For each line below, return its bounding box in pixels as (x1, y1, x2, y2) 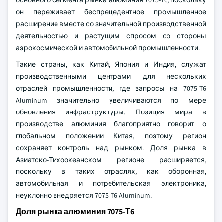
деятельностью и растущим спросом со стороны (16, 31, 206, 40)
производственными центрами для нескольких (16, 72, 206, 81)
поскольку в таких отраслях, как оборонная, (16, 167, 206, 176)
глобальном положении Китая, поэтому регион (16, 131, 206, 140)
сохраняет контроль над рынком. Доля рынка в (16, 143, 206, 152)
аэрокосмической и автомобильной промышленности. (16, 43, 200, 52)
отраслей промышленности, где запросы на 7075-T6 (16, 84, 206, 93)
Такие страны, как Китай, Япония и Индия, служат (16, 60, 206, 69)
